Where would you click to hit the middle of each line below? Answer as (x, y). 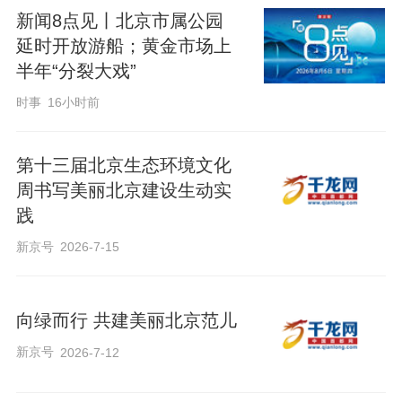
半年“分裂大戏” (76, 71)
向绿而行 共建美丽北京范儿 (126, 321)
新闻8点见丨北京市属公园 (119, 21)
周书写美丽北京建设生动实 (123, 190)
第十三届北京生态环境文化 (123, 165)
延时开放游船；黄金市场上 (123, 46)
